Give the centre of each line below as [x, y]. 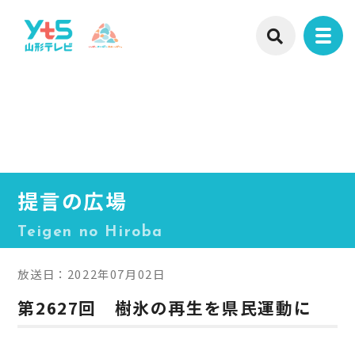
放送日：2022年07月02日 [92, 273]
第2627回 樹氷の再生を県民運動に [165, 307]
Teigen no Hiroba [91, 232]
